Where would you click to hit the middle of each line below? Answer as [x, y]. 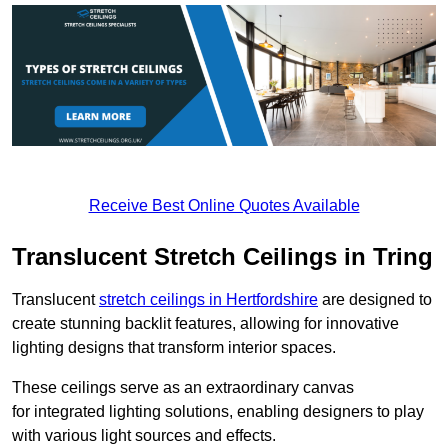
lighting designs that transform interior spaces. [174, 348]
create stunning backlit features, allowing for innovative [205, 324]
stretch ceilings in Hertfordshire [208, 300]
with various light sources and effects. [144, 436]
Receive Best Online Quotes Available [224, 206]
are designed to [375, 300]
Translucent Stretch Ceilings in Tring [222, 257]
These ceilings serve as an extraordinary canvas [183, 388]
